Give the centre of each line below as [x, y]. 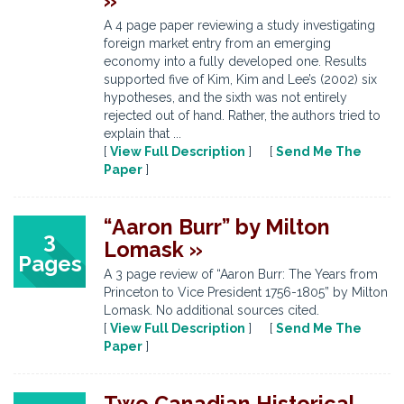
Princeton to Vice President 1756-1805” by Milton [246, 292]
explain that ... [142, 133]
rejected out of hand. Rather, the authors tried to [242, 115]
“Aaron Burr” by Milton [217, 227]
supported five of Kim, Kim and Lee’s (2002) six [240, 79]
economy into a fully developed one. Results [235, 61]
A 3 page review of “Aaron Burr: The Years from [241, 274]
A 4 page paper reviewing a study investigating [239, 25]
